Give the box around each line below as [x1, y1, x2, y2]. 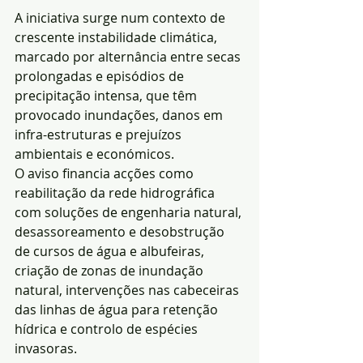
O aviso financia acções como [15, 164, 197, 183]
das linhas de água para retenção [15, 301, 221, 319]
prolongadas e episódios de [15, 67, 187, 86]
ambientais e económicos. [15, 145, 174, 164]
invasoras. [15, 340, 77, 358]
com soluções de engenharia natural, [15, 203, 245, 222]
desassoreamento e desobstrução [15, 223, 228, 241]
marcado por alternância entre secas [15, 48, 244, 66]
